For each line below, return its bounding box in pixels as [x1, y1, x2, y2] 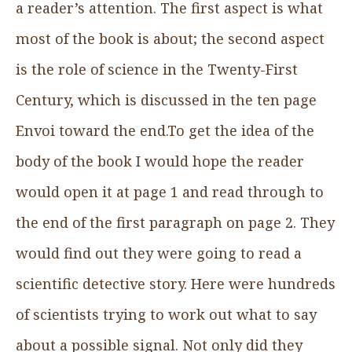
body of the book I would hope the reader [16, 151, 304, 170]
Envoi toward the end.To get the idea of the [16, 120, 314, 140]
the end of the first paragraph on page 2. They [16, 212, 335, 232]
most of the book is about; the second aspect [16, 28, 324, 48]
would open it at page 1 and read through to [16, 181, 324, 201]
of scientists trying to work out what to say [16, 304, 317, 324]
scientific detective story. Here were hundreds [16, 273, 335, 293]
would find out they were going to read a [16, 243, 302, 262]
